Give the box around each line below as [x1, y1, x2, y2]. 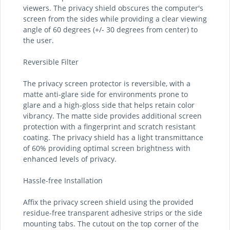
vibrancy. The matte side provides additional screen [23, 111, 202, 121]
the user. [23, 35, 54, 45]
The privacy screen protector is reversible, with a [23, 79, 190, 88]
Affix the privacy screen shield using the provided [23, 197, 194, 207]
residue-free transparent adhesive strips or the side [23, 208, 202, 218]
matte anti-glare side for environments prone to [23, 89, 188, 99]
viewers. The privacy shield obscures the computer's [23, 3, 203, 13]
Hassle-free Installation [23, 176, 103, 185]
